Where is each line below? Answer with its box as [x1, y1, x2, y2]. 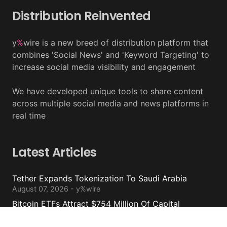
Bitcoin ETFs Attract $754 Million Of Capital [12, 199, 180, 209]
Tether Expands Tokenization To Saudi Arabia [12, 173, 187, 184]
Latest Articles [12, 144, 97, 161]
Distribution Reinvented [12, 8, 151, 25]
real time [12, 110, 46, 121]
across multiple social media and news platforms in [12, 98, 209, 109]
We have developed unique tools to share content [12, 86, 203, 97]
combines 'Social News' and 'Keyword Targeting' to [12, 50, 209, 60]
